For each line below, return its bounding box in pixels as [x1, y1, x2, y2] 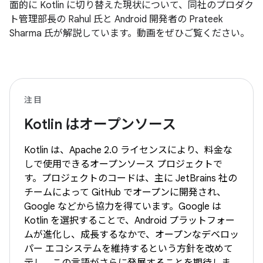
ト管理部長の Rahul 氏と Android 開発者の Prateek [9, 13, 222, 25]
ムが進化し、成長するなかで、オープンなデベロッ [24, 228, 239, 241]
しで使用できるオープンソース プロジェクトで [24, 158, 222, 170]
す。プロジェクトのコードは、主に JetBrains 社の [24, 172, 237, 184]
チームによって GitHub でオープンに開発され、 [24, 186, 226, 198]
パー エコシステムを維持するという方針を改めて [24, 242, 233, 255]
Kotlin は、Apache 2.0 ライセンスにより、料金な [24, 144, 232, 156]
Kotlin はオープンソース [24, 115, 176, 133]
